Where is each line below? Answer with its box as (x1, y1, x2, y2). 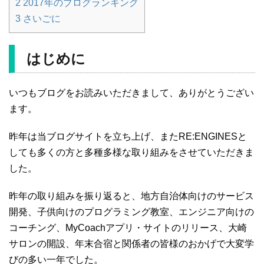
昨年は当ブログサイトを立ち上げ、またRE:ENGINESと (9, 131, 247, 141)
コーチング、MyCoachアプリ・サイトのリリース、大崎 (9, 222, 247, 233)
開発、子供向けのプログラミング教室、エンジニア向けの (9, 206, 254, 217)
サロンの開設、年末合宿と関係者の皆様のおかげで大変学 (9, 238, 254, 249)
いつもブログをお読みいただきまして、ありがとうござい (9, 87, 254, 98)
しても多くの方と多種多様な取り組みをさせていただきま (9, 147, 254, 157)
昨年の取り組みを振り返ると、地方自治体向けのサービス (9, 190, 254, 201)
